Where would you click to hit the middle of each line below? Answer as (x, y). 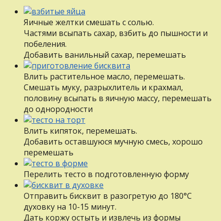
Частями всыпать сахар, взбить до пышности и (116, 33)
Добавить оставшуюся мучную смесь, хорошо (113, 141)
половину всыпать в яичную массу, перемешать (118, 98)
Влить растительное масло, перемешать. (104, 76)
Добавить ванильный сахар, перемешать (105, 55)
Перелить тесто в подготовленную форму (106, 174)
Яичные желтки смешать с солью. (89, 22)
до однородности (58, 109)
